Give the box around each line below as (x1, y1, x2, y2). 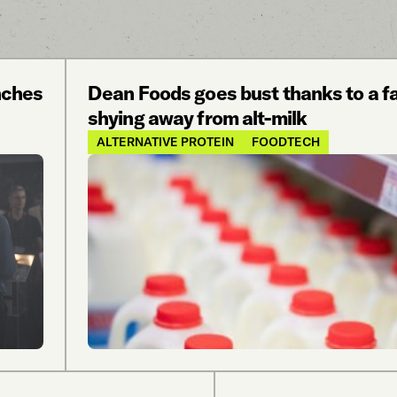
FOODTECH (252, 133, 320, 150)
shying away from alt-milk (88, 105, 307, 130)
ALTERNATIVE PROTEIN (97, 133, 234, 150)
